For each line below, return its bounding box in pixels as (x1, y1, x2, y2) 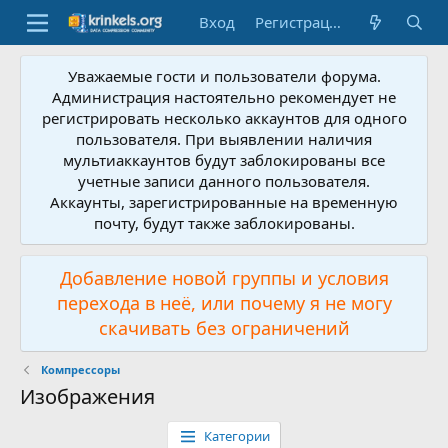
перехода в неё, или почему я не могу (56, 291, 392, 315)
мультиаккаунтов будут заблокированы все (63, 150, 385, 170)
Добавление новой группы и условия (59, 266, 389, 290)
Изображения (20, 383, 155, 410)
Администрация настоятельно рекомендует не (52, 87, 396, 107)
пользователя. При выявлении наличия (76, 129, 372, 149)
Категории (204, 427, 271, 445)
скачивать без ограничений (98, 316, 350, 340)
